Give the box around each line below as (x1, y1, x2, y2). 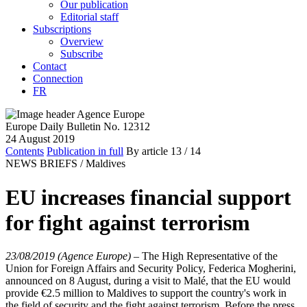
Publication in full (47, 145, 123, 158)
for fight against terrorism (5, 210, 250, 235)
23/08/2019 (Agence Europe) (5, 250, 131, 262)
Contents (5, 145, 44, 158)
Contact (33, 60, 66, 73)
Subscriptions (33, 23, 91, 36)
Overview (60, 36, 103, 48)
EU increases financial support (5, 184, 291, 210)
